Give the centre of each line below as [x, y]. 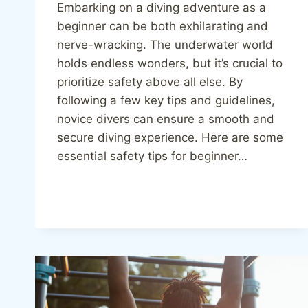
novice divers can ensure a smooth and [166, 119]
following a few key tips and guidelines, [166, 100]
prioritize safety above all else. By [150, 81]
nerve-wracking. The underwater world [165, 44]
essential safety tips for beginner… [152, 156]
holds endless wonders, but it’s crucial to [170, 63]
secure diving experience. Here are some [170, 137]
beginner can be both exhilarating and [163, 26]
